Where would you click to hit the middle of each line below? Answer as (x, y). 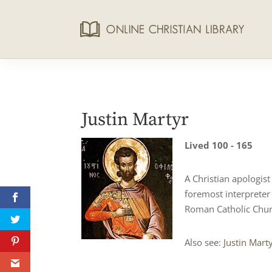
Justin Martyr (135, 120)
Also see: (204, 242)
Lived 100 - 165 (219, 145)
